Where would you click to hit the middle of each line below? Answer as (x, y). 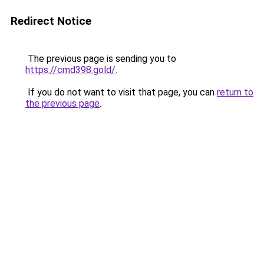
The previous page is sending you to (101, 59)
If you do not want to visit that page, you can (121, 92)
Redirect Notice (51, 21)
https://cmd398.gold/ (70, 70)
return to (235, 92)
